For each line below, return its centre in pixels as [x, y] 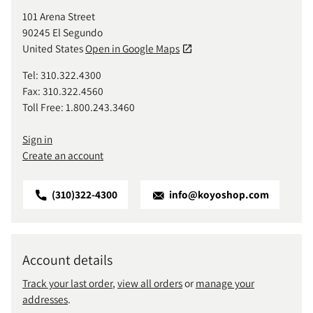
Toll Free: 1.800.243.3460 [79, 107]
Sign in [37, 139]
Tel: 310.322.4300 [62, 74]
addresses [45, 299]
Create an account [63, 155]
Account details [67, 260]
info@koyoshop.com [218, 195]
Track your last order [67, 283]
